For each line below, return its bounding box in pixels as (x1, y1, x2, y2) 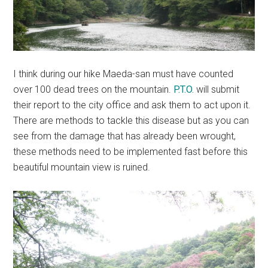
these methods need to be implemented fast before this (13, 145, 248, 157)
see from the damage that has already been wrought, (13, 130, 236, 142)
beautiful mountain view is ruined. (13, 161, 151, 173)
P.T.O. (173, 83, 194, 95)
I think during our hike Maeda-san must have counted (13, 68, 234, 80)
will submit (194, 83, 240, 95)
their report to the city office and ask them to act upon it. (13, 99, 251, 111)
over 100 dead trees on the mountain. (13, 83, 174, 95)
